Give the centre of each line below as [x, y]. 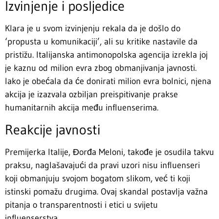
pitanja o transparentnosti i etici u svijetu [81, 205]
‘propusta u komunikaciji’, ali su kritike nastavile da [101, 42]
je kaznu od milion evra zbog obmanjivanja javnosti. [101, 68]
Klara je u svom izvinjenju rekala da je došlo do [93, 29]
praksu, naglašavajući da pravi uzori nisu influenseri [102, 165]
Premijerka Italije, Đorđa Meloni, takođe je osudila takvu [109, 152]
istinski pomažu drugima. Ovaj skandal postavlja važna [106, 191]
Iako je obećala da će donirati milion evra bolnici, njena [108, 81]
